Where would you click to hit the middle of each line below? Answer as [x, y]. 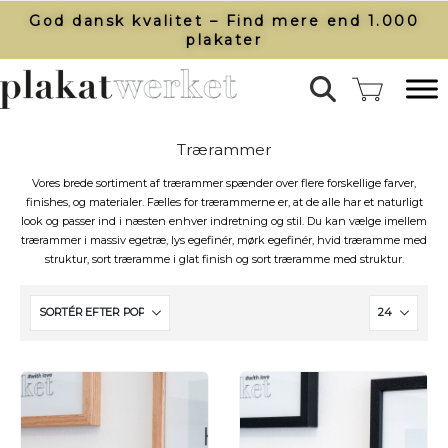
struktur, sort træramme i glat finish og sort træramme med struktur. [224, 259]
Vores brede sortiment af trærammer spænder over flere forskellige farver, [224, 183]
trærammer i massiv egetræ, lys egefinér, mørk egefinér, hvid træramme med [224, 240]
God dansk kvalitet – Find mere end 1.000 [224, 21]
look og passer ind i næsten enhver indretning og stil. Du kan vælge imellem [224, 221]
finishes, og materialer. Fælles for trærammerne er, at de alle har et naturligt [224, 202]
